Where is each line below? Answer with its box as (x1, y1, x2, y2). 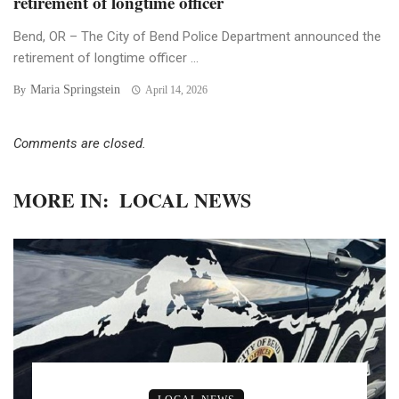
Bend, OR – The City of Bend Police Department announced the (13, 28, 381, 45)
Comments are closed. (13, 134, 146, 151)
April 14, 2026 (144, 83, 208, 96)
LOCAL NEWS (119, 184, 251, 215)
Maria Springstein (30, 82, 120, 96)
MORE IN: (13, 184, 109, 215)
